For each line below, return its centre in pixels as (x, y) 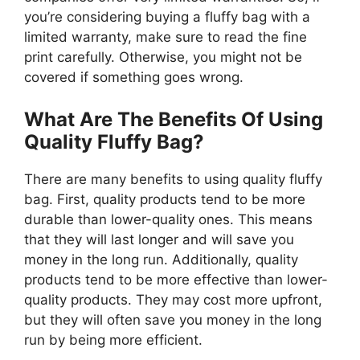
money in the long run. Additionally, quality (161, 259)
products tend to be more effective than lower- (176, 279)
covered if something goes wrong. (134, 78)
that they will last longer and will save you (159, 239)
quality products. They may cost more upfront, (173, 299)
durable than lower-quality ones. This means (168, 219)
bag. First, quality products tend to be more (165, 199)
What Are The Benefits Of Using (174, 119)
